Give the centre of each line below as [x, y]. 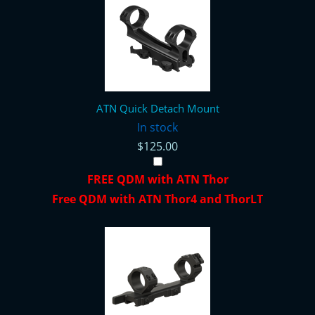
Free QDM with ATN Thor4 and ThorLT [157, 199]
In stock [157, 128]
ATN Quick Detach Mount [157, 109]
